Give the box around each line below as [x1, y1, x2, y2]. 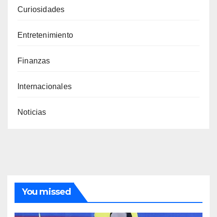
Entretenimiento [17, 31, 73, 40]
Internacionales [17, 82, 72, 91]
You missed [22, 186, 71, 198]
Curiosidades [17, 5, 65, 14]
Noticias [17, 108, 46, 117]
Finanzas [17, 57, 50, 65]
